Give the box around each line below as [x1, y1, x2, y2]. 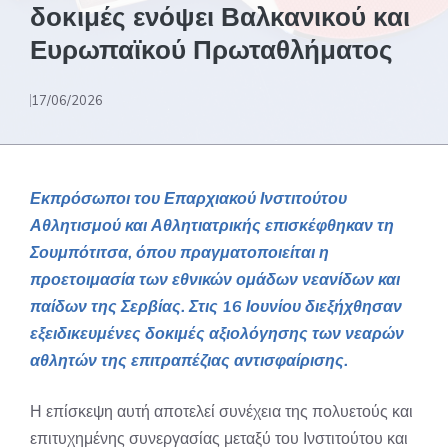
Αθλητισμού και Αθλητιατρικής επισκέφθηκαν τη [30, 215, 394, 235]
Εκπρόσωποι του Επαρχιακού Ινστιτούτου [30, 188, 347, 208]
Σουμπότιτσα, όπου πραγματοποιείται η [30, 242, 329, 262]
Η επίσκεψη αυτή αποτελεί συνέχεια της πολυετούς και [30, 401, 413, 421]
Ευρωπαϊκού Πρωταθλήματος [30, 34, 393, 66]
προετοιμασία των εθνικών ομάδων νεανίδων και [30, 269, 400, 289]
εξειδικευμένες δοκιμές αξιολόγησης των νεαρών [30, 323, 404, 343]
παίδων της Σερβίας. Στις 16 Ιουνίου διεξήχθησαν [30, 296, 402, 316]
